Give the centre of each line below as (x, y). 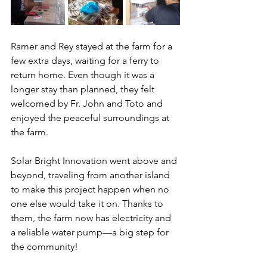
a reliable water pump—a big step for (91, 232)
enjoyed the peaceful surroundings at (91, 117)
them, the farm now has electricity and (92, 218)
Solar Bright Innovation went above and (95, 160)
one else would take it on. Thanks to (88, 203)
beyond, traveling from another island (91, 175)
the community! (44, 246)
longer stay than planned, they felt (84, 89)
